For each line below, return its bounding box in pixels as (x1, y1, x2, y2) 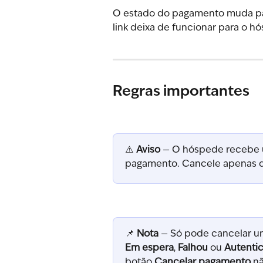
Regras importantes (113, 85, 249, 99)
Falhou (178, 243, 208, 253)
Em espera (125, 243, 174, 253)
